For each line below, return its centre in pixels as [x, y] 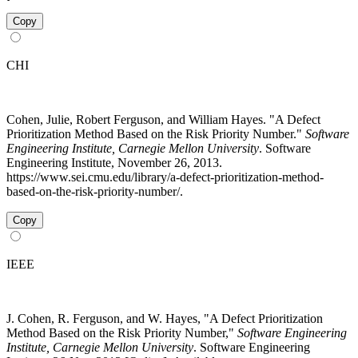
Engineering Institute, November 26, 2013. [114, 162]
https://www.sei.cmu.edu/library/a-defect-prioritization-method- [165, 177]
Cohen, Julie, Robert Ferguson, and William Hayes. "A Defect [163, 119]
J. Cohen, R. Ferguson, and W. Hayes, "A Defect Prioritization [165, 318]
